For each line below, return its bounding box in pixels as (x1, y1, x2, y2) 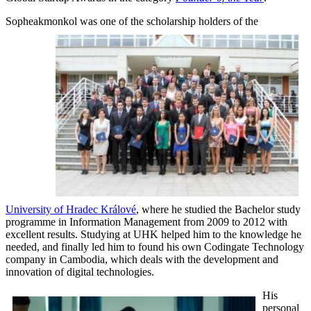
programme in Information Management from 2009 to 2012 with (6, 215, 287, 228)
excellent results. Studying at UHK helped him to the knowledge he (6, 228, 301, 240)
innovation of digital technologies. (6, 265, 154, 278)
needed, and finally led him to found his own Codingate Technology (6, 240, 304, 253)
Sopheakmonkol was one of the (6, 15, 144, 27)
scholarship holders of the (144, 15, 258, 27)
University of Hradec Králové (6, 203, 136, 215)
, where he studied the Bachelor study (136, 203, 301, 215)
